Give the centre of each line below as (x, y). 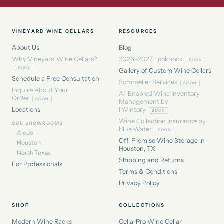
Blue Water (135, 129)
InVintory (132, 110)
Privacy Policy (139, 183)
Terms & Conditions (148, 172)
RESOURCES (138, 31)
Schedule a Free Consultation (56, 79)
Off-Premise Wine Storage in (162, 141)
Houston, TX (137, 149)
